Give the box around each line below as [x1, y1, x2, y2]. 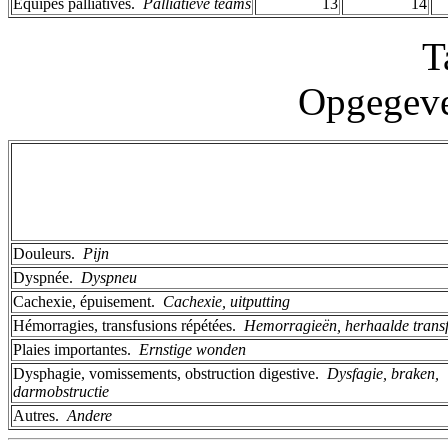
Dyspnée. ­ [13, 268, 81, 286]
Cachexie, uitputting [163, 292, 290, 310]
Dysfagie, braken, [327, 364, 439, 382]
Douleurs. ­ [13, 244, 83, 262]
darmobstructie [13, 382, 109, 400]
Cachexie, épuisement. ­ [13, 292, 163, 310]
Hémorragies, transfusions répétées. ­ [13, 316, 244, 334]
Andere [67, 406, 112, 424]
